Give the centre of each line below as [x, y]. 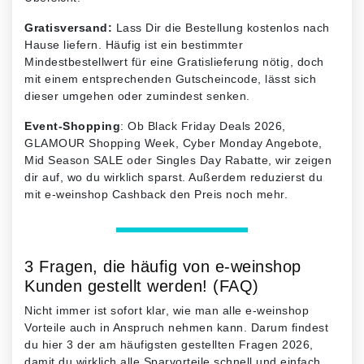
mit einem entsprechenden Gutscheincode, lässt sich [170, 78]
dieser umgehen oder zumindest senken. [137, 95]
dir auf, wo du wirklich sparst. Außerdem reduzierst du [173, 177]
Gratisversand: [68, 27]
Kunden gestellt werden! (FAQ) [142, 286]
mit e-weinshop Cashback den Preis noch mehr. [156, 194]
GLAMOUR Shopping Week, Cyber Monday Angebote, [173, 143]
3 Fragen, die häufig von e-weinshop [163, 266]
